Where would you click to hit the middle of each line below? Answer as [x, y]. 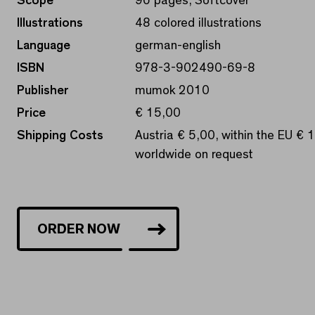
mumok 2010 [172, 90]
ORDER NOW [79, 229]
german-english [178, 45]
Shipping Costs [60, 135]
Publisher [43, 90]
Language [44, 45]
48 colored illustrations [198, 23]
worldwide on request [194, 154]
